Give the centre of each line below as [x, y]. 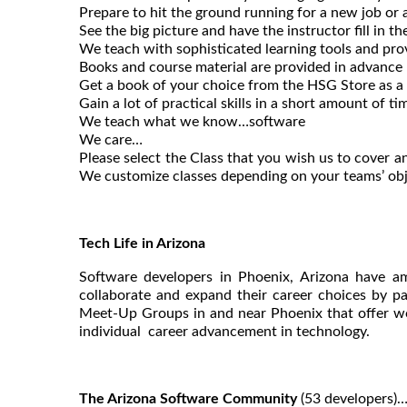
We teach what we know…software [192, 121]
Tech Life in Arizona [142, 243]
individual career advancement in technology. [224, 331]
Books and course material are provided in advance [241, 67]
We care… [111, 139]
